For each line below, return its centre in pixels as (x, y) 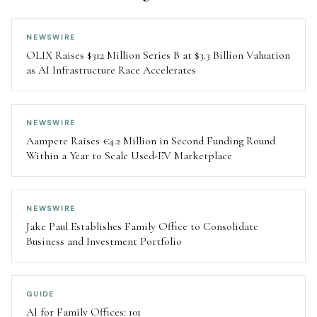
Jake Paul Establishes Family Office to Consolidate (142, 227)
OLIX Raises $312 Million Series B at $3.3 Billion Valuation (158, 56)
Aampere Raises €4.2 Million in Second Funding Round (151, 141)
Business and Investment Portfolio (104, 242)
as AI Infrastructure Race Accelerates (111, 70)
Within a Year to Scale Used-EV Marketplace (129, 156)
